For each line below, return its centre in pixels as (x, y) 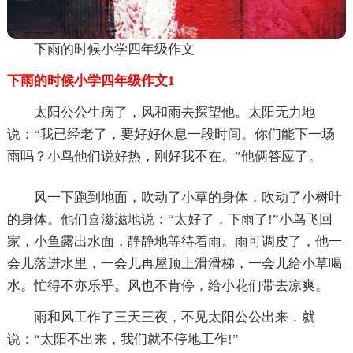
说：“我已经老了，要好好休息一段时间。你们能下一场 (171, 134)
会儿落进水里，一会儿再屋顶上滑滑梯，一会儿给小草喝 (174, 263)
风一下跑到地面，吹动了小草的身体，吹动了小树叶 (188, 197)
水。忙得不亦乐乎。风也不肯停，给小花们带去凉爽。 (167, 285)
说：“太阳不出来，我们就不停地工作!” (123, 339)
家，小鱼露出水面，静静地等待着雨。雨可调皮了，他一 (174, 241)
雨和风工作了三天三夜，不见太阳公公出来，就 (174, 317)
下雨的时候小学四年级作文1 (91, 80)
